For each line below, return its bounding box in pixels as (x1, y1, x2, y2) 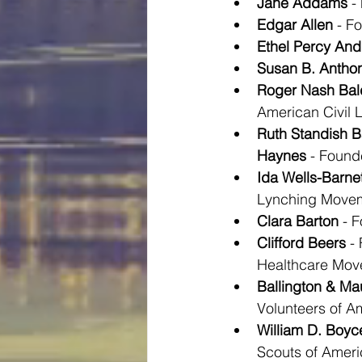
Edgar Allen (257, 15, 333, 34)
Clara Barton (257, 212, 339, 230)
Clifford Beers (257, 234, 346, 252)
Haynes (257, 146, 306, 165)
